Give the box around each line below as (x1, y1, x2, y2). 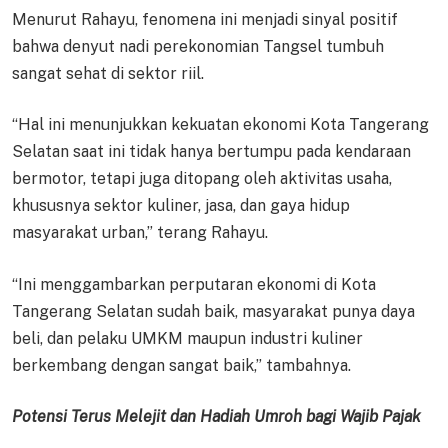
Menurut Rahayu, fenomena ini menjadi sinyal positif (12, 9, 398, 29)
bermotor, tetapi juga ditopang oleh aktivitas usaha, (12, 169, 392, 189)
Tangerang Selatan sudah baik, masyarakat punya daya (12, 301, 415, 321)
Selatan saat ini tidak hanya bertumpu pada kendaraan (12, 142, 411, 162)
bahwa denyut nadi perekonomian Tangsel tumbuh (12, 36, 384, 56)
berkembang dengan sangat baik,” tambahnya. (12, 355, 351, 375)
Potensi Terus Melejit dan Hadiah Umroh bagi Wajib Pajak (12, 407, 421, 427)
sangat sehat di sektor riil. (12, 63, 204, 83)
